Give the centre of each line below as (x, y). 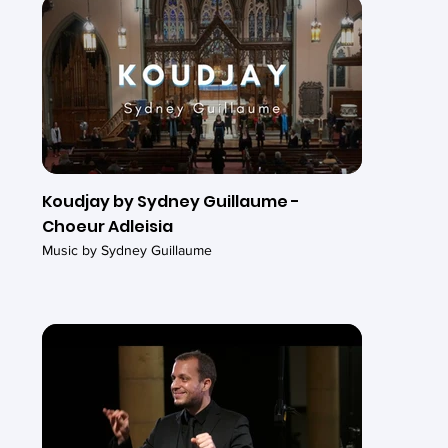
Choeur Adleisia (107, 226)
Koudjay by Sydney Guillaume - (170, 201)
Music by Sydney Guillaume (126, 249)
